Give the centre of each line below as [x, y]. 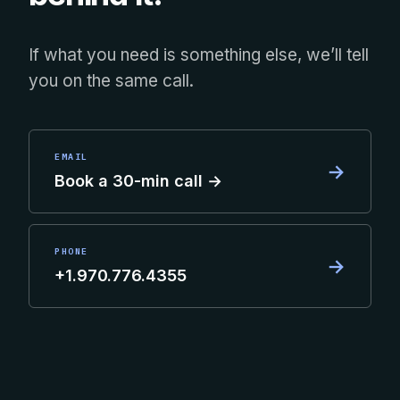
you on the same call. [111, 81]
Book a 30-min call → [138, 181]
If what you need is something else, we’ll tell [199, 55]
